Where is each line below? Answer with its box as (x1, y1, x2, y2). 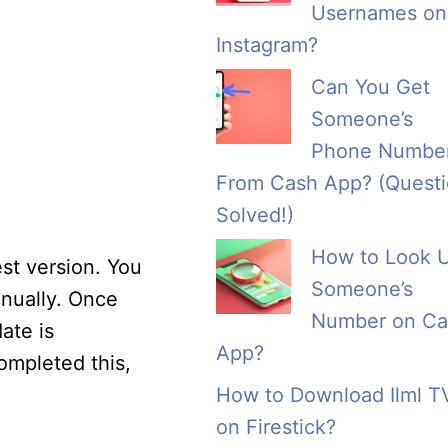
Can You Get (311, 75, 430, 100)
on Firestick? (216, 415, 336, 440)
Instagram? (216, 33, 318, 58)
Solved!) (216, 203, 294, 228)
